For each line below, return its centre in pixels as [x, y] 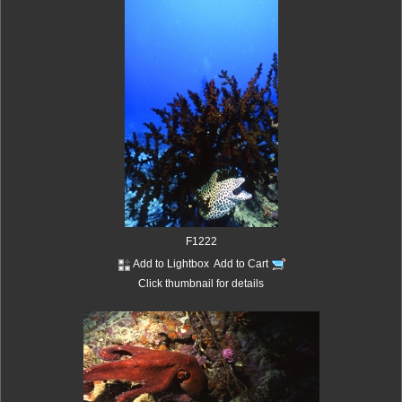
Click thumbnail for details [201, 283]
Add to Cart [242, 263]
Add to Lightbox [171, 263]
